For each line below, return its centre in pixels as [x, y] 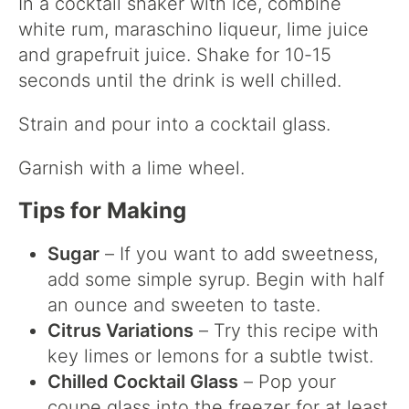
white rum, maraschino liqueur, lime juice [194, 30]
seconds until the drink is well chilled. [180, 81]
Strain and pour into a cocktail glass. [174, 125]
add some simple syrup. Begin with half [216, 280]
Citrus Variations [121, 331]
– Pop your [287, 382]
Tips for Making [102, 211]
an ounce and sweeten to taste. [184, 305]
